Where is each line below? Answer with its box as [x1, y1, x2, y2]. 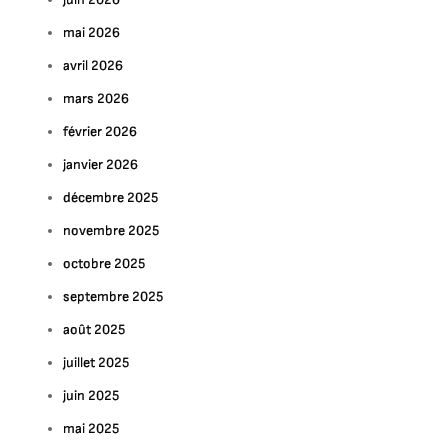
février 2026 [63, 123, 138, 140]
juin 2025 [63, 387, 120, 404]
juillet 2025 [63, 354, 130, 371]
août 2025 [63, 321, 126, 338]
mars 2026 [63, 90, 130, 107]
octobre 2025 [63, 255, 146, 272]
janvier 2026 [63, 156, 139, 173]
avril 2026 [63, 57, 124, 74]
